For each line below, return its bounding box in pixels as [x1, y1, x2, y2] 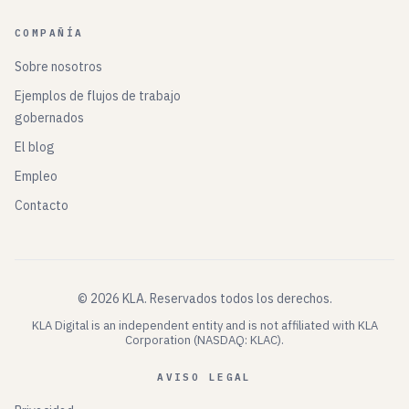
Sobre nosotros [15, 58, 102, 75]
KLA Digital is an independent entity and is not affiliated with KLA [31, 318, 378, 333]
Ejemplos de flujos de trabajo [15, 88, 181, 104]
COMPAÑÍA [15, 26, 84, 39]
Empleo [15, 168, 58, 184]
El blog [15, 139, 55, 155]
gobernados [15, 110, 84, 126]
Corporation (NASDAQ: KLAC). [125, 332, 284, 348]
